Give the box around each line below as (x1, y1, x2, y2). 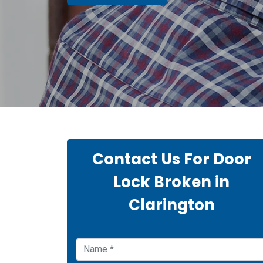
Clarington (128, 194, 215, 215)
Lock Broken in (113, 171, 230, 193)
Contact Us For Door (92, 149, 251, 170)
